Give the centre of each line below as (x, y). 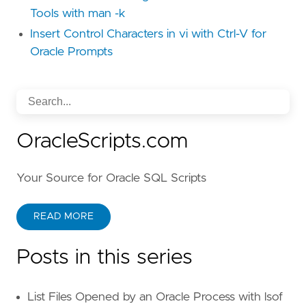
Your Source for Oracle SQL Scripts (111, 178)
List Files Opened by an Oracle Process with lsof (155, 297)
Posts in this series (105, 257)
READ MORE (64, 216)
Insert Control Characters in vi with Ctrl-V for (148, 34)
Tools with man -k (78, 13)
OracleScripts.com (102, 141)
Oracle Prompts (71, 52)
